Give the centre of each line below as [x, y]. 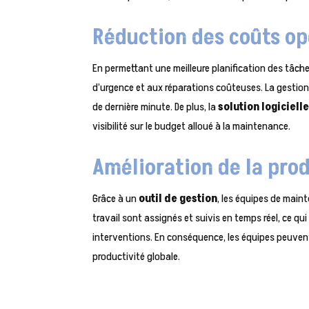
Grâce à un [116, 199]
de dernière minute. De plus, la [156, 107]
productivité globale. [137, 257]
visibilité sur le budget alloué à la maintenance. [192, 127]
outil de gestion [178, 199]
